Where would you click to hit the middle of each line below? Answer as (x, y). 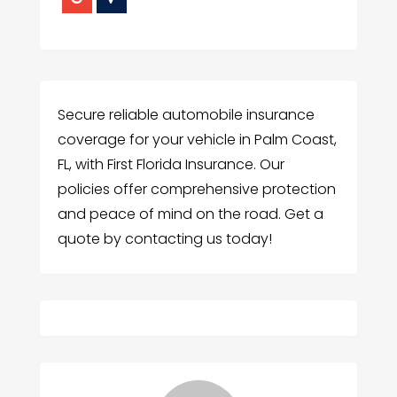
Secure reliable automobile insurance (186, 114)
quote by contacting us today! (164, 238)
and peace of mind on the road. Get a (190, 214)
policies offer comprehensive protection (196, 189)
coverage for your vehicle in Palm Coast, (197, 139)
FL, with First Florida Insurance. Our (171, 164)
